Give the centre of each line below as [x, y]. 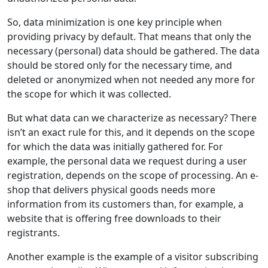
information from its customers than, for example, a [125, 204]
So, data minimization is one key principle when [115, 22]
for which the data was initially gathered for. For [115, 147]
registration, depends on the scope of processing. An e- [133, 176]
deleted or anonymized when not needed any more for [131, 80]
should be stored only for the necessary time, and [120, 66]
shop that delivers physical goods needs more [111, 190]
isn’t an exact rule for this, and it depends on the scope [131, 133]
